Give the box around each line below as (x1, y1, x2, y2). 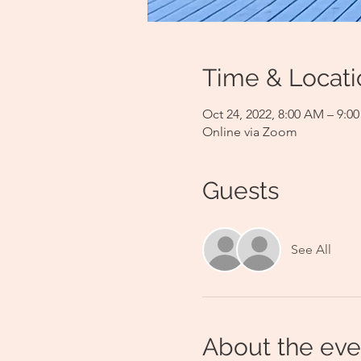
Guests (201, 176, 279, 205)
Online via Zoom (201, 124, 297, 139)
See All (290, 242, 331, 257)
